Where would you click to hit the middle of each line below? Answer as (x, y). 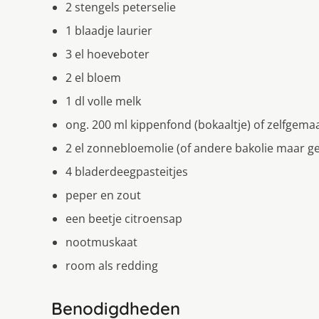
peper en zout (103, 195)
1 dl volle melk (103, 101)
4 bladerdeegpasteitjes (127, 172)
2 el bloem (93, 78)
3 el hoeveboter (108, 54)
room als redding (112, 266)
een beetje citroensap (124, 219)
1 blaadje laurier (109, 31)
